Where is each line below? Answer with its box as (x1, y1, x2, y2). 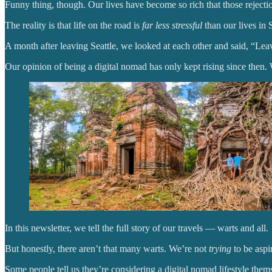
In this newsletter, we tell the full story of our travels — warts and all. (5, 223, 268, 234)
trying (209, 243, 234, 254)
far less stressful (142, 19, 205, 30)
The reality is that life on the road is (5, 19, 142, 30)
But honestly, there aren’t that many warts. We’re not (5, 243, 209, 254)
